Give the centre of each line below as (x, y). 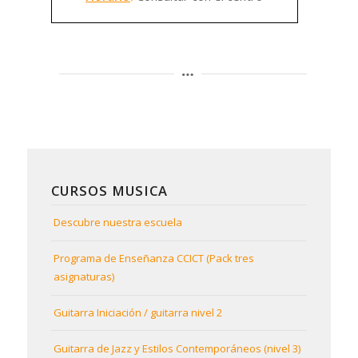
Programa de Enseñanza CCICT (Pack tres (153, 259)
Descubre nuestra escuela (117, 223)
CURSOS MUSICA (109, 190)
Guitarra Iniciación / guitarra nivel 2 (137, 312)
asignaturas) (84, 277)
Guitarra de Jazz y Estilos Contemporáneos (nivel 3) (177, 348)
